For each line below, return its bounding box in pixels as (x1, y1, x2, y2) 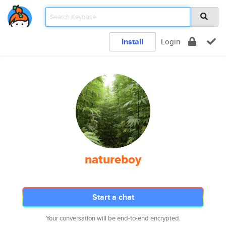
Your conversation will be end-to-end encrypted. (45, 213, 181, 223)
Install (122, 36, 143, 47)
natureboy (84, 150, 142, 168)
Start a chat (92, 191, 134, 203)
